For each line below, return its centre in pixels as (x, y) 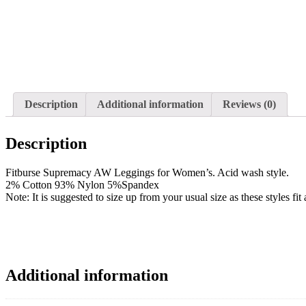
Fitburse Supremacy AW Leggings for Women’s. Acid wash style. (147, 173)
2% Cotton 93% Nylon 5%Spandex (82, 185)
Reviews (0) (249, 105)
